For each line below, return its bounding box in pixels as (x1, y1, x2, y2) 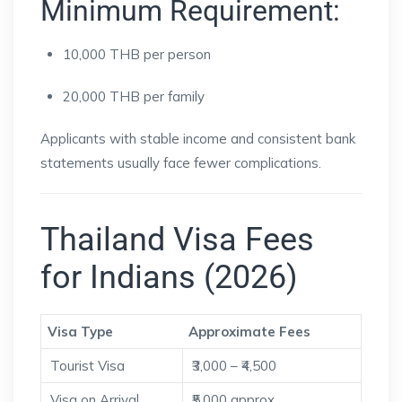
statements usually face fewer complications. (40, 153, 321, 171)
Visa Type (48, 322, 113, 340)
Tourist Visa (50, 356, 125, 374)
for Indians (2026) (40, 258, 298, 296)
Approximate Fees (188, 322, 310, 340)
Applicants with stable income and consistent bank (40, 129, 355, 147)
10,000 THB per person (63, 45, 211, 63)
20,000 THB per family (63, 87, 205, 105)
